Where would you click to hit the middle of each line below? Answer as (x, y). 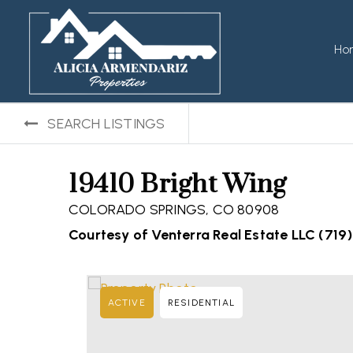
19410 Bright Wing (178, 184)
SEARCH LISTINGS (106, 124)
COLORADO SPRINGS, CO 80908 (174, 210)
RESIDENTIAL (201, 303)
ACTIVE (126, 303)
